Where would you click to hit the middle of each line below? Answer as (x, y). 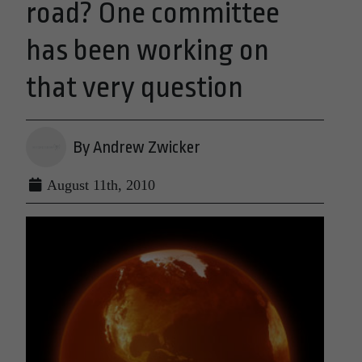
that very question (135, 88)
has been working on (147, 51)
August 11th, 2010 (99, 185)
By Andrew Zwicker (137, 147)
